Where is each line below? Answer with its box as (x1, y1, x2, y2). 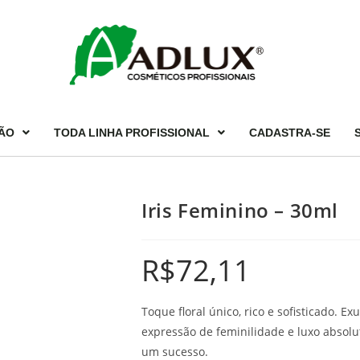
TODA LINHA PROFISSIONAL (53, 125, 210, 139)
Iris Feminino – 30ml (141, 196, 338, 223)
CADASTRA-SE (248, 125, 330, 139)
